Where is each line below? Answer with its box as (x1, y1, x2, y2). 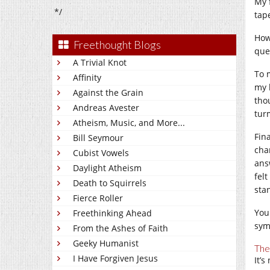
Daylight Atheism (73, 162, 142, 174)
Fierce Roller (73, 192, 123, 204)
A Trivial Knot (73, 57, 127, 68)
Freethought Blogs (74, 38, 161, 51)
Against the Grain (73, 87, 143, 98)
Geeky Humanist (73, 237, 139, 249)
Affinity (73, 72, 101, 83)
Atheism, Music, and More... (73, 117, 185, 128)
